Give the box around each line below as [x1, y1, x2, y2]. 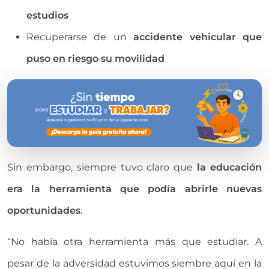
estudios [26, 9, 68, 21]
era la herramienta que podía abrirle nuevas [7, 183, 262, 195]
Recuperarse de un [26, 31, 134, 43]
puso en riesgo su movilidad [26, 52, 165, 64]
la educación [197, 162, 262, 174]
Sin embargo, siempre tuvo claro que [7, 162, 198, 174]
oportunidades [7, 205, 80, 217]
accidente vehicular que [133, 31, 262, 43]
